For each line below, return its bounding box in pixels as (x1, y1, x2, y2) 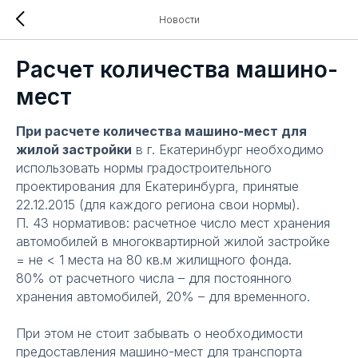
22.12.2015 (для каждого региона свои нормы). (16, 197, 300, 213)
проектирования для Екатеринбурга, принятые (16, 178, 299, 194)
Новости (158, 14, 200, 26)
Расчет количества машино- (16, 56, 338, 83)
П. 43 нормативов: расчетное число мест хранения (16, 215, 330, 231)
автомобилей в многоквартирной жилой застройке (16, 233, 330, 249)
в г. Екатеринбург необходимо (132, 141, 324, 157)
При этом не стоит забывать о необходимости (16, 325, 303, 341)
